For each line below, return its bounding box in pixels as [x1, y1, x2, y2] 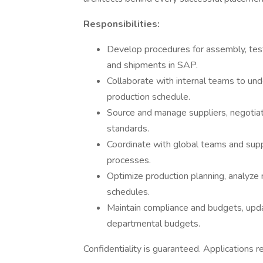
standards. [107, 122, 149, 135]
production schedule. [107, 90, 190, 103]
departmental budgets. [107, 217, 200, 230]
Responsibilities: [83, 18, 160, 31]
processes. [107, 154, 151, 167]
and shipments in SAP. [107, 59, 198, 72]
